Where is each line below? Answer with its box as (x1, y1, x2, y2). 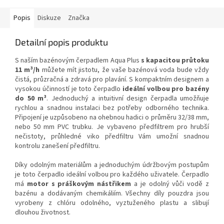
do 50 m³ (15, 93, 46, 103)
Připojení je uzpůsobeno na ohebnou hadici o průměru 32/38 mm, (15, 112, 209, 122)
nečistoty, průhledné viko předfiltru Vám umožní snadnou (15, 131, 209, 141)
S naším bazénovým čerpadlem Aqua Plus (15, 55, 141, 65)
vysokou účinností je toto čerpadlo (15, 83, 122, 94)
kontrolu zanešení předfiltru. (15, 140, 100, 151)
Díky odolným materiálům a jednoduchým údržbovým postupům (15, 159, 209, 170)
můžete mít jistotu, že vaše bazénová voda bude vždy (39, 64, 209, 75)
